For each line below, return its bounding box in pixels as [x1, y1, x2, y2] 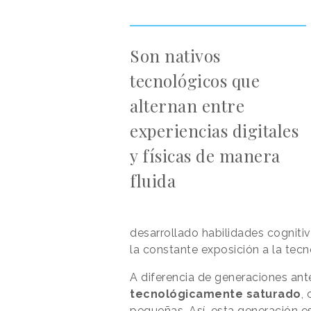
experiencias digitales [130, 119, 299, 142]
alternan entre [130, 94, 244, 117]
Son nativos [130, 44, 221, 67]
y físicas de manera [130, 144, 280, 167]
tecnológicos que [130, 69, 260, 92]
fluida [130, 169, 176, 192]
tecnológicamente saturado [130, 287, 301, 301]
